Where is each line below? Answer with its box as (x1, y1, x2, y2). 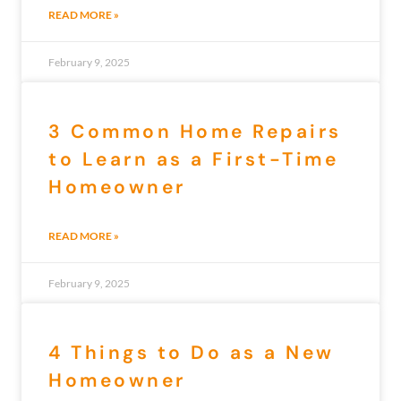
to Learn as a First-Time (48, 147, 338, 173)
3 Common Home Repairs (48, 119, 342, 145)
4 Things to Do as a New (48, 340, 335, 366)
